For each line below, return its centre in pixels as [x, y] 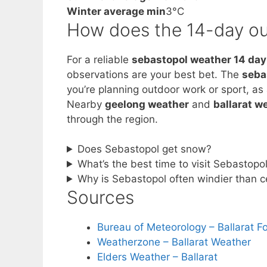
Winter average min [116, 11]
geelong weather [147, 104]
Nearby [86, 104]
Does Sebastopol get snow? [145, 149]
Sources [100, 197]
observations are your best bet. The [154, 74]
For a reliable [99, 59]
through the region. [112, 119]
